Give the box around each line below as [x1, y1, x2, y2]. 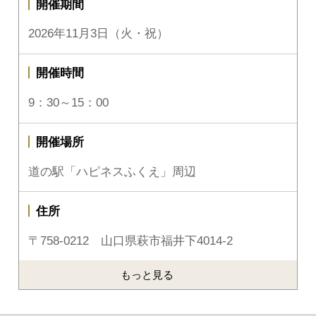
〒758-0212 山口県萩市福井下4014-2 [28, 233, 233, 248]
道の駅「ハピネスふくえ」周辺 [28, 164, 197, 178]
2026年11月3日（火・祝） [28, 27, 169, 41]
